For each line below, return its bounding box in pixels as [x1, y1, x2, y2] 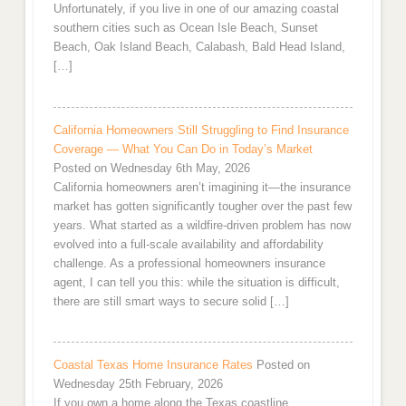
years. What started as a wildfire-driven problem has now [53, 217, 351, 232]
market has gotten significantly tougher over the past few [53, 198, 352, 213]
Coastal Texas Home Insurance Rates [53, 357, 253, 372]
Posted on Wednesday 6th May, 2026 [53, 160, 250, 175]
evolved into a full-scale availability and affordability [53, 237, 324, 251]
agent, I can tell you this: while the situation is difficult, [53, 275, 340, 289]
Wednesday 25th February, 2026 [53, 376, 223, 391]
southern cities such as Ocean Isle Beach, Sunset [53, 21, 318, 35]
